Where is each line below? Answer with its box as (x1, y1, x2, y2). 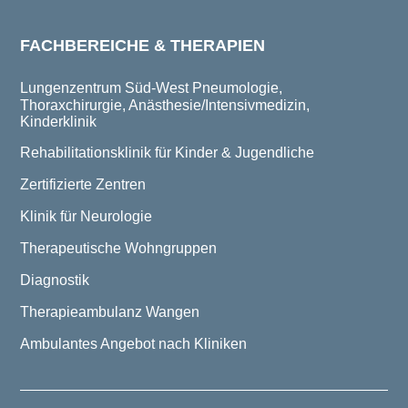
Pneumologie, (192, 80, 282, 97)
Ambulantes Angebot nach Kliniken (20, 336, 247, 352)
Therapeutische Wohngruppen (20, 240, 217, 257)
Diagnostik (20, 272, 89, 289)
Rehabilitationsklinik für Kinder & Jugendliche (20, 145, 314, 161)
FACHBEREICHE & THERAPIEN (20, 36, 265, 56)
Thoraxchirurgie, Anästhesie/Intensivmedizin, (20, 97, 310, 114)
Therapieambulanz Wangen (20, 304, 199, 321)
